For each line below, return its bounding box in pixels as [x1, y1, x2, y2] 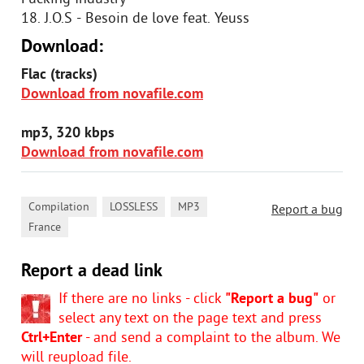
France [28, 221, 61, 235]
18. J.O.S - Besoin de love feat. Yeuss [21, 10, 249, 28]
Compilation [28, 201, 89, 214]
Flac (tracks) [21, 66, 97, 84]
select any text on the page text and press [58, 310, 322, 328]
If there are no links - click [58, 290, 225, 309]
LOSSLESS [110, 201, 158, 214]
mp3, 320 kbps [21, 124, 115, 143]
